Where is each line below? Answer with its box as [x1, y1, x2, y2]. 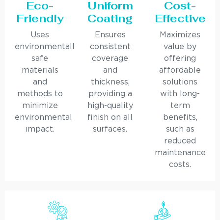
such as [165, 125, 194, 133]
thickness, [90, 78, 130, 86]
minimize [22, 102, 58, 110]
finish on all [87, 113, 133, 121]
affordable [159, 66, 201, 74]
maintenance [155, 149, 206, 157]
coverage [92, 55, 128, 62]
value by [164, 43, 197, 51]
